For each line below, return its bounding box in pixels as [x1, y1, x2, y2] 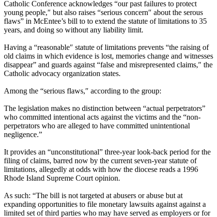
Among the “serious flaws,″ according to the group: [4, 87, 161, 95]
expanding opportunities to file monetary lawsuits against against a [4, 200, 206, 209]
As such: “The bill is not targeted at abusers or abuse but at [4, 191, 183, 200]
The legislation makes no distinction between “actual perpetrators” [4, 104, 205, 113]
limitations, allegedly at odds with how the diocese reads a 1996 [4, 165, 198, 174]
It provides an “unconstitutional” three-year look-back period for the [4, 148, 211, 156]
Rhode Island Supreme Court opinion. [4, 174, 120, 183]
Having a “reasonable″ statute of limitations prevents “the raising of [4, 43, 209, 52]
